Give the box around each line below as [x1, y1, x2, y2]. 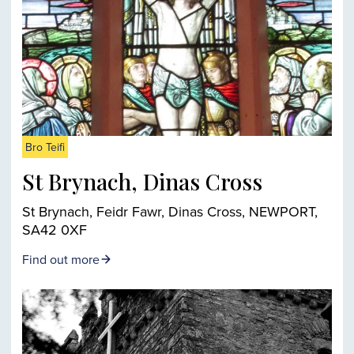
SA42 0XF [22, 220, 87, 239]
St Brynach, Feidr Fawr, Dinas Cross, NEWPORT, [22, 201, 318, 221]
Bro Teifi [25, 139, 65, 155]
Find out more [22, 250, 100, 268]
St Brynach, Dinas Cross [22, 167, 262, 196]
